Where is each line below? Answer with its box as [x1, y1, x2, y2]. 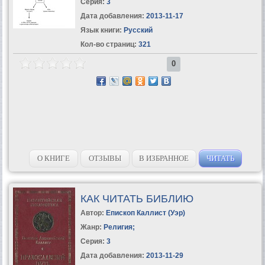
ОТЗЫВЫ [88, 153, 121, 163]
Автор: [80, 208, 106, 217]
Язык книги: [80, 25, 122, 34]
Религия [103, 222, 132, 231]
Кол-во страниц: [80, 40, 137, 49]
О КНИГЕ [37, 153, 70, 163]
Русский [121, 25, 153, 34]
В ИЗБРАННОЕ [139, 153, 189, 163]
